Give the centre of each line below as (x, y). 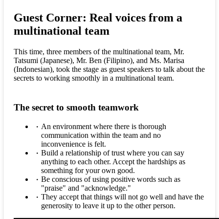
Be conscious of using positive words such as (111, 179)
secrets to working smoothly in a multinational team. (94, 78)
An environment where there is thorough (104, 127)
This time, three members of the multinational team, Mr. (99, 52)
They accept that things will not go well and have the (122, 197)
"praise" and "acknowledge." (86, 188)
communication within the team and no (101, 135)
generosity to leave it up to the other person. (108, 206)
